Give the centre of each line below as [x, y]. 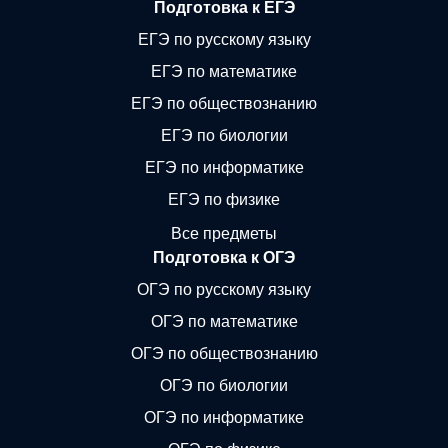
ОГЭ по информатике [224, 417]
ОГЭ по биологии [224, 385]
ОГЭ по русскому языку [224, 289]
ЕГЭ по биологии [224, 135]
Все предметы [224, 233]
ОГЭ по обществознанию [224, 353]
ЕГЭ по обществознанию [224, 103]
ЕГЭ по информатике [224, 167]
